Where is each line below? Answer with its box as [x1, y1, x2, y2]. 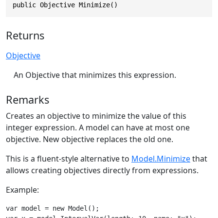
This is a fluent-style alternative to [6, 153, 131, 164]
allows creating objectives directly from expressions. [6, 164, 199, 176]
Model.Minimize [131, 153, 190, 164]
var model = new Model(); [6, 204, 99, 212]
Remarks [6, 92, 49, 107]
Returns [6, 28, 44, 43]
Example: [6, 184, 39, 195]
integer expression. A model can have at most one [6, 122, 190, 133]
